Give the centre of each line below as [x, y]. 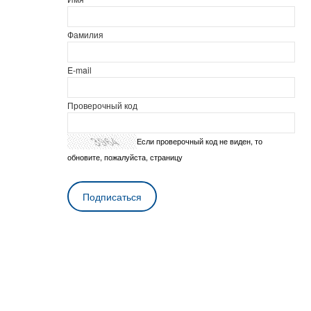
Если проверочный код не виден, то [200, 141]
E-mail [79, 70]
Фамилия [85, 34]
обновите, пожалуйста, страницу [125, 157]
